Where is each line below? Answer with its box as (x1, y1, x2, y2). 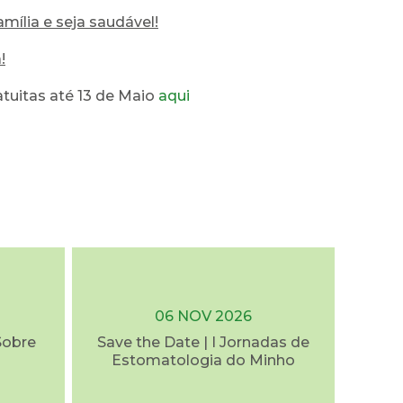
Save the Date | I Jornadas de (97, 334, 309, 351)
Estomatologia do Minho (112, 352, 295, 369)
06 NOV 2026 (155, 308, 252, 325)
